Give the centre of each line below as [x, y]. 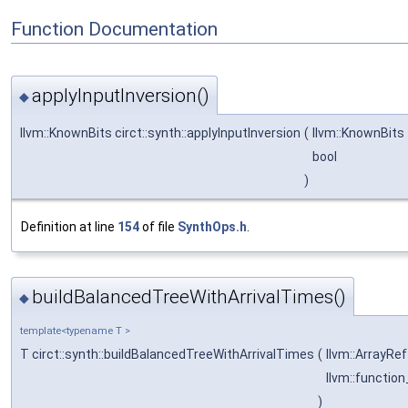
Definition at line [69, 226]
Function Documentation [114, 29]
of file [158, 226]
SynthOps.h [212, 226]
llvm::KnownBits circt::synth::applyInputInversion [160, 133]
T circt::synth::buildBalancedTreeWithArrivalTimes [167, 355]
